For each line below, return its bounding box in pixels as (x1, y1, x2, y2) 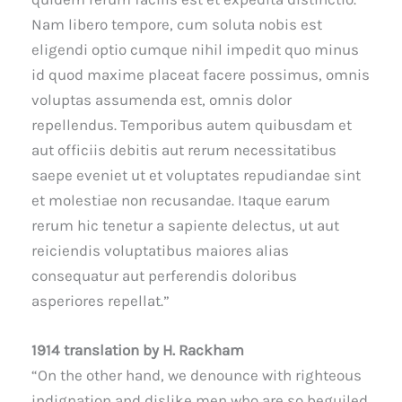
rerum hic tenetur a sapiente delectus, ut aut (31, 215, 339, 234)
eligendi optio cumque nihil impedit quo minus (31, 39, 359, 58)
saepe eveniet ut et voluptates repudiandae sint (31, 165, 361, 184)
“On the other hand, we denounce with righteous (31, 365, 362, 384)
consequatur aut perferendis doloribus (31, 266, 297, 284)
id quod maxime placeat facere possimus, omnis (31, 65, 370, 83)
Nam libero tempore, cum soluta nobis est (31, 14, 322, 33)
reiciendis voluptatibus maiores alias (31, 240, 289, 259)
